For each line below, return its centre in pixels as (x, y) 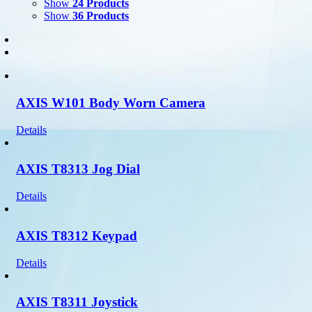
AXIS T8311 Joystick (77, 302)
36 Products (101, 16)
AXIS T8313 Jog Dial (78, 169)
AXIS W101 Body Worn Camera (111, 102)
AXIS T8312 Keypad (77, 235)
